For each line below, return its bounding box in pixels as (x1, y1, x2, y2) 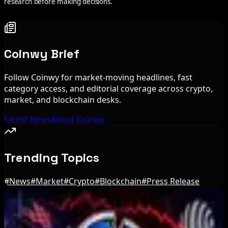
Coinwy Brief (4, 46, 79, 62)
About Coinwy (51, 113, 104, 125)
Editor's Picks (4, 197, 84, 213)
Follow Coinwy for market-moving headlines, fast (4, 72, 192, 83)
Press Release (147, 176, 199, 187)
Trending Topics (4, 150, 99, 166)
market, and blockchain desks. (4, 94, 121, 106)
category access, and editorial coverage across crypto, (4, 83, 213, 95)
